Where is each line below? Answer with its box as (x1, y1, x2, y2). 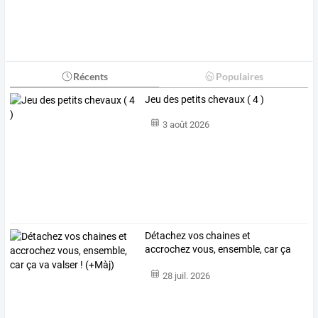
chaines (204, 230, 241, 242)
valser (155, 257, 185, 269)
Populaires (215, 70, 263, 82)
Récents (72, 70, 108, 82)
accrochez (145, 243, 191, 256)
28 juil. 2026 (162, 270, 210, 281)
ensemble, (216, 243, 263, 256)
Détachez (145, 230, 187, 242)
